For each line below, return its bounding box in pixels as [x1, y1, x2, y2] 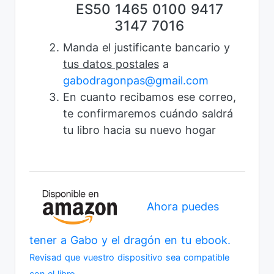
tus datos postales [62, 57, 159, 71]
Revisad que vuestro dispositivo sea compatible [29, 252, 229, 263]
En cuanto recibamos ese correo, [62, 91, 236, 104]
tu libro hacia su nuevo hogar [62, 124, 216, 137]
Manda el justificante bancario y [62, 41, 230, 54]
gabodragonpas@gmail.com [62, 74, 209, 87]
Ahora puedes [147, 200, 220, 213]
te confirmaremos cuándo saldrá [62, 107, 233, 120]
